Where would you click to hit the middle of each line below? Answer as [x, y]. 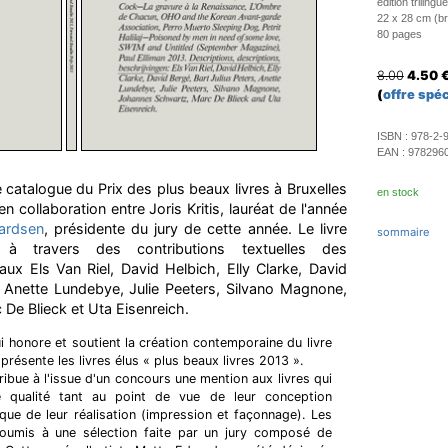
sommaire [403, 232]
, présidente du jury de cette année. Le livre [195, 228]
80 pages [399, 34]
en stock [397, 192]
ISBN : [393, 136]
